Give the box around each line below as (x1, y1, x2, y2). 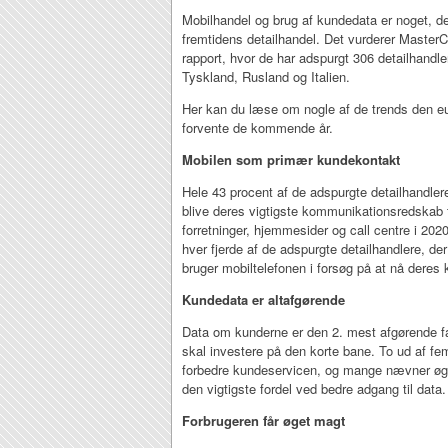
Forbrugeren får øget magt (182, 411, 345, 430)
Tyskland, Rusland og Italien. (182, 67, 350, 86)
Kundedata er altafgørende (182, 290, 345, 309)
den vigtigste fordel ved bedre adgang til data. (182, 379, 446, 398)
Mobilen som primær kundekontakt (182, 150, 400, 169)
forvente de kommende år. (182, 118, 337, 137)
